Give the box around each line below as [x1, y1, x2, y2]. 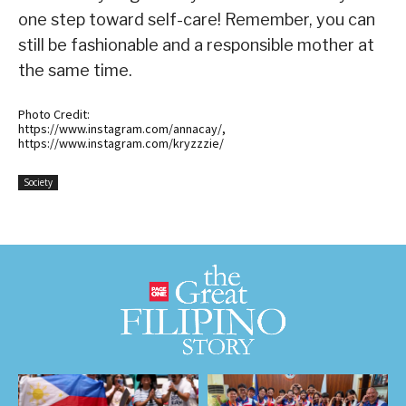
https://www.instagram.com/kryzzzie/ [18, 134, 224, 151]
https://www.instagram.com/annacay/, [18, 120, 226, 137]
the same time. [18, 60, 132, 80]
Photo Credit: [18, 105, 90, 122]
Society [24, 175, 53, 188]
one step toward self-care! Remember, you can [18, 9, 375, 29]
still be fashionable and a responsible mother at [18, 34, 374, 54]
